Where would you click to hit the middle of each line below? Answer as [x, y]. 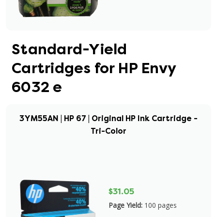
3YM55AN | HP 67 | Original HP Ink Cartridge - [108, 118]
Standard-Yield [70, 49]
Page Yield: [125, 205]
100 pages [161, 205]
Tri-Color [108, 131]
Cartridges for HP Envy [94, 68]
